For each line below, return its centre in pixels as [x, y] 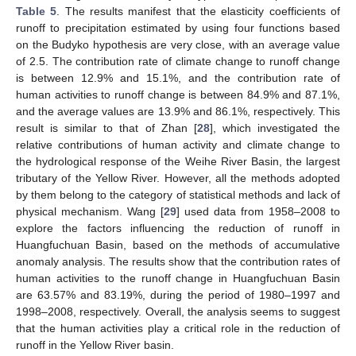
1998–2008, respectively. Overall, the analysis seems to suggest [178, 311]
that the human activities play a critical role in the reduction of [178, 328]
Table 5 [37, 11]
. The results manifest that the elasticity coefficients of [199, 11]
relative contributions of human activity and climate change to [178, 144]
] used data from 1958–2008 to [258, 211]
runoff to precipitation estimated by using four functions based [178, 27]
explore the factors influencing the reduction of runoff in [178, 228]
